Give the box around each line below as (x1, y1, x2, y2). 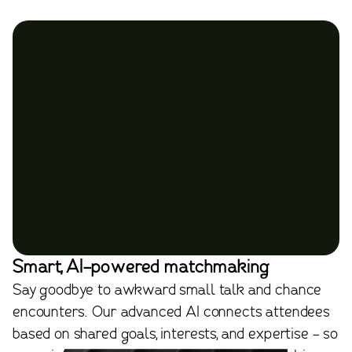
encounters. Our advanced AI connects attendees (13, 306, 330, 321)
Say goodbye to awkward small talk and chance (13, 284, 322, 299)
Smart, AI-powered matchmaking (13, 258, 270, 277)
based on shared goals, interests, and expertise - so (13, 328, 339, 343)
